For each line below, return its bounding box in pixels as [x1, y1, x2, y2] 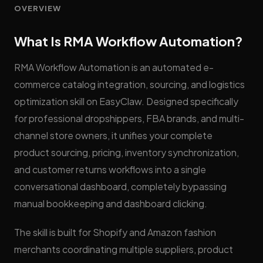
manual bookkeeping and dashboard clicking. [14, 197, 207, 210]
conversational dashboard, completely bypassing [14, 180, 227, 193]
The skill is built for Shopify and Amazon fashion [14, 226, 216, 238]
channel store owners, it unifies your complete [14, 129, 213, 141]
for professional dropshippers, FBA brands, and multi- [14, 112, 244, 124]
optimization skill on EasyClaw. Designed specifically [14, 95, 238, 107]
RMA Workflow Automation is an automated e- [14, 61, 214, 73]
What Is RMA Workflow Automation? [14, 33, 242, 49]
